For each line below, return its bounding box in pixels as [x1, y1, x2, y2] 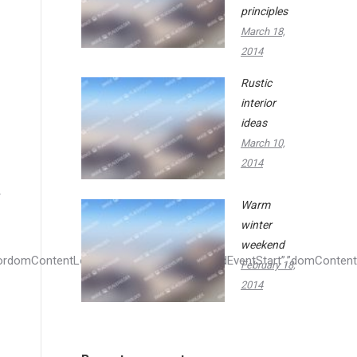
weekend [241, 238, 284, 252]
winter [241, 218, 272, 232]
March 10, [241, 136, 285, 149]
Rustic [241, 76, 272, 89]
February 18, [241, 259, 296, 272]
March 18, [241, 25, 285, 37]
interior [241, 96, 276, 109]
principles [241, 4, 288, 18]
